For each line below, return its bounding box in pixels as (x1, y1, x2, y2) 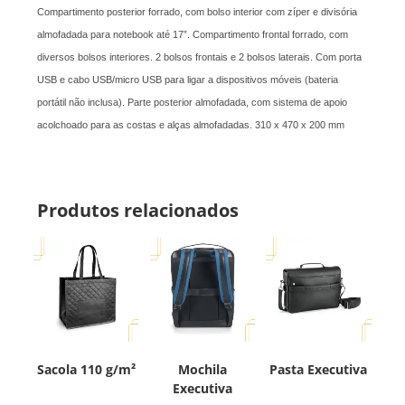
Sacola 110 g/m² (36, 361, 136, 379)
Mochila (177, 361, 227, 379)
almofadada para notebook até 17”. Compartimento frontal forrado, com (37, 29, 349, 41)
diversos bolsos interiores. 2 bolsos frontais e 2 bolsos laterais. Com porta (37, 52, 363, 63)
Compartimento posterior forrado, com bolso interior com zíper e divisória (37, 6, 358, 18)
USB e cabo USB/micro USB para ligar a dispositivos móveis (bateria (37, 74, 339, 86)
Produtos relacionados (37, 198, 240, 223)
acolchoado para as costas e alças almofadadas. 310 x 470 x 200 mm (37, 119, 345, 131)
